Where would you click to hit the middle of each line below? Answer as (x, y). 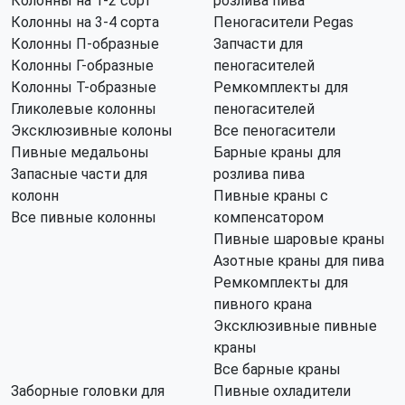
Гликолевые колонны (84, 109)
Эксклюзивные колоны (92, 131)
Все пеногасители (274, 131)
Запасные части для (79, 174)
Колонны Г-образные (82, 66)
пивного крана (263, 304)
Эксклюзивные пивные (295, 326)
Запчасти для (258, 44)
